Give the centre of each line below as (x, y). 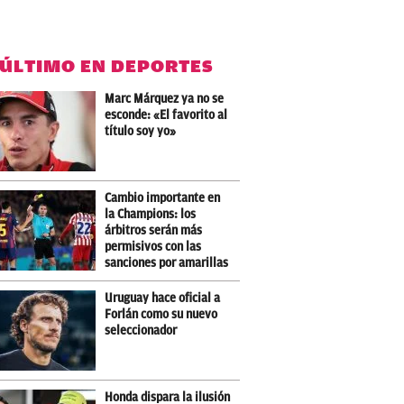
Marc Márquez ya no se (165, 99)
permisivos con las (153, 247)
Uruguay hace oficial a (163, 298)
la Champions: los (151, 214)
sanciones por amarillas (167, 263)
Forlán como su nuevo (161, 314)
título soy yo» (141, 131)
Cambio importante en (163, 198)
